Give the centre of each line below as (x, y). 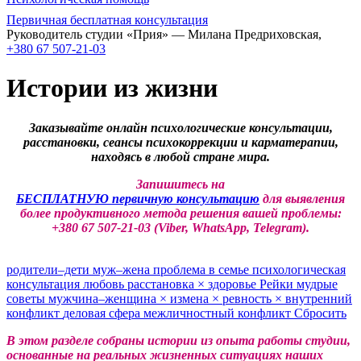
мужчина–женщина (104, 298)
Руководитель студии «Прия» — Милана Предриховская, (164, 34)
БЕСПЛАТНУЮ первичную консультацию (138, 198)
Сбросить (320, 313)
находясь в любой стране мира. (180, 156)
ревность (249, 298)
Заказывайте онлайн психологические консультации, (180, 127)
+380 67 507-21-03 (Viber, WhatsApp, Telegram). (180, 227)
